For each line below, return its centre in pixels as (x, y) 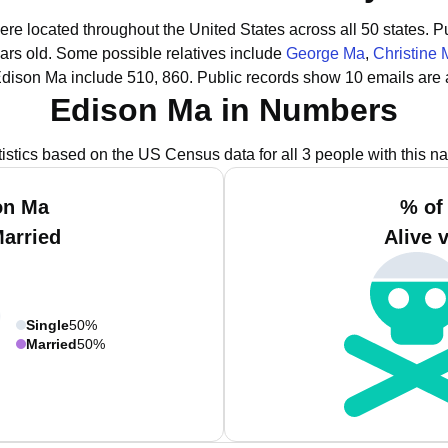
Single (47, 324)
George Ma (325, 53)
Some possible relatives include (171, 53)
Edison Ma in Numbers (224, 110)
